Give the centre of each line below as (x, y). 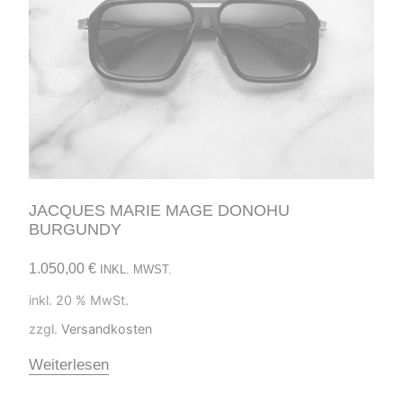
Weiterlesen (69, 364)
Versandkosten (107, 328)
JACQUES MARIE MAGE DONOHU (159, 211)
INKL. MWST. (136, 270)
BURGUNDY (75, 230)
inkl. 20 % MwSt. (79, 300)
